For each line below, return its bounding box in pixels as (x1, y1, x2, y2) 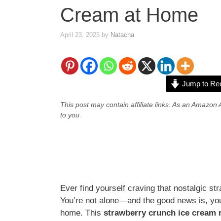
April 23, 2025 (60, 31, 100, 38)
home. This (60, 208, 104, 218)
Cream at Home (60, 4, 198, 26)
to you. (60, 110, 81, 119)
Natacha (110, 31, 134, 38)
